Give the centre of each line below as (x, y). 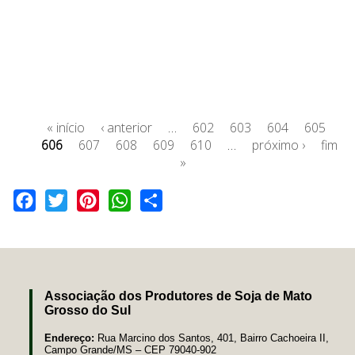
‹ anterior (127, 128)
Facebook (64, 199)
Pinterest (124, 199)
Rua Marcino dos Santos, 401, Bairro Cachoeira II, (212, 338)
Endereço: (70, 338)
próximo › (279, 145)
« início (66, 128)
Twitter (87, 199)
